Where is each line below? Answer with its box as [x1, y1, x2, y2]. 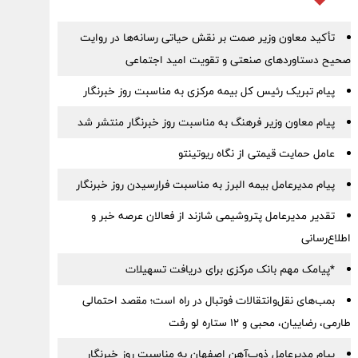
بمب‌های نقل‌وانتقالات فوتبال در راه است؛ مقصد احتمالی [82, 291, 335, 310]
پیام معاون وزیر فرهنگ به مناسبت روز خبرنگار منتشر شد [77, 113, 335, 132]
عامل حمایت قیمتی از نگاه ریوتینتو [177, 144, 335, 163]
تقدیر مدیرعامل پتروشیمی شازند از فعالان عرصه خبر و [90, 206, 335, 225]
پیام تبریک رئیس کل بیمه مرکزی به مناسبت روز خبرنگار [82, 82, 335, 101]
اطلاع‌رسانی [300, 229, 351, 248]
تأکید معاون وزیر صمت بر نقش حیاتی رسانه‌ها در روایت [79, 28, 335, 47]
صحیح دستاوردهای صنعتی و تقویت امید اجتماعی [125, 50, 351, 70]
